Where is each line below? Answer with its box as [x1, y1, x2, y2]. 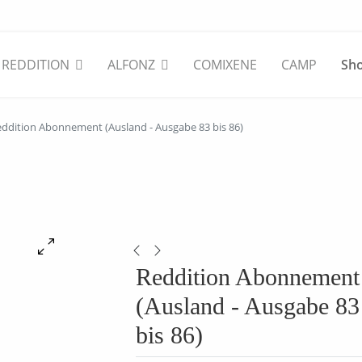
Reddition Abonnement [135, 263, 360, 290]
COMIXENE [193, 56, 257, 74]
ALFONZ [107, 56, 155, 74]
